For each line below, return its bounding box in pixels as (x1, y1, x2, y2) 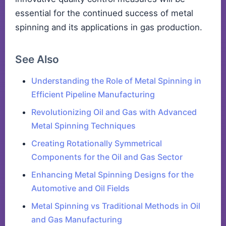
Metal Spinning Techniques (31, 121, 136, 131)
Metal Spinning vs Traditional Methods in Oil (31, 201, 200, 211)
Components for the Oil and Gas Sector (31, 152, 183, 162)
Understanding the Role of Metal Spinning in (31, 76, 201, 86)
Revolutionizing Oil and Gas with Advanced (31, 107, 197, 118)
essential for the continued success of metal (15, 8, 193, 19)
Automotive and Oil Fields (31, 183, 130, 194)
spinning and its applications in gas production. (15, 22, 202, 33)
